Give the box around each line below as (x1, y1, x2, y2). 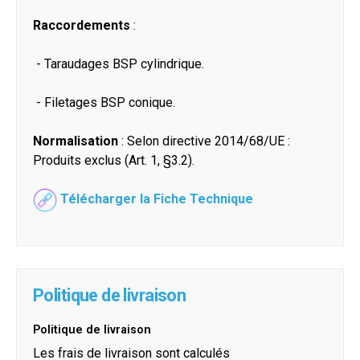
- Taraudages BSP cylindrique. (33, 56, 204, 72)
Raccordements (33, 18, 133, 34)
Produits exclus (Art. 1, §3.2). (33, 153, 194, 169)
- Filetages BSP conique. (33, 95, 175, 111)
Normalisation (33, 133, 121, 149)
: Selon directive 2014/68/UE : (121, 133, 290, 149)
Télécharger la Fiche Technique (60, 191, 253, 207)
